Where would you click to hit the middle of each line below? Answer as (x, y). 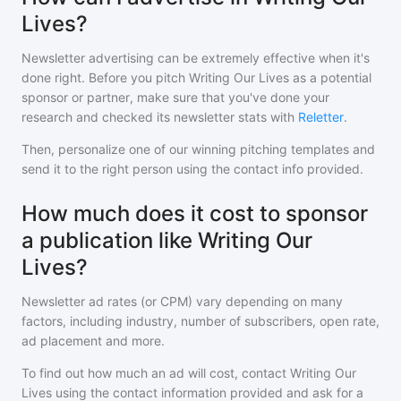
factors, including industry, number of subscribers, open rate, (200, 321)
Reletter (321, 117)
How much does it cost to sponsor (195, 213)
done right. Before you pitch (105, 77)
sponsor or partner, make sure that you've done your (175, 97)
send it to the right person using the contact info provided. (192, 169)
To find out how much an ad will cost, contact (156, 373)
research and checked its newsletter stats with (158, 117)
